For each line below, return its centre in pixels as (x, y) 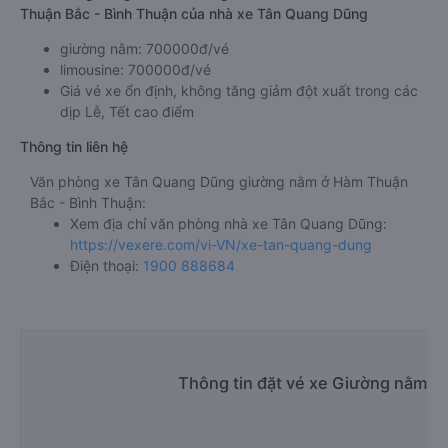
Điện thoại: (106, 265)
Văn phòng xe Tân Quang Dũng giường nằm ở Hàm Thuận (219, 181)
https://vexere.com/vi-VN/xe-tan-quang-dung (221, 244)
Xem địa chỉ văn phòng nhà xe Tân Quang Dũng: (228, 223)
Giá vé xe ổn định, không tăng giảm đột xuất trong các (239, 90)
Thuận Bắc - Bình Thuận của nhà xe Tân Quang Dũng (194, 13)
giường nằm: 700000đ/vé (144, 48)
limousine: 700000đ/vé (135, 69)
